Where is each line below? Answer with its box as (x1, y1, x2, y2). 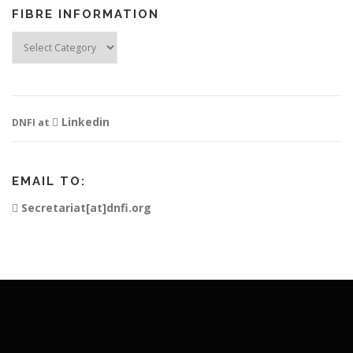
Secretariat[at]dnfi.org (18, 199, 151, 215)
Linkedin (58, 113, 110, 129)
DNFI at (12, 115, 52, 129)
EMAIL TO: (12, 173, 86, 188)
